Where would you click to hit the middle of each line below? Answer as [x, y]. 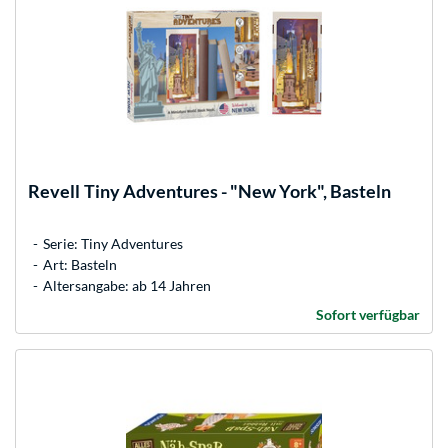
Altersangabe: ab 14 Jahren [127, 285]
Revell [54, 190]
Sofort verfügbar [368, 314]
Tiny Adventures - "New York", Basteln [237, 190]
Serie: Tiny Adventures [113, 243]
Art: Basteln [80, 264]
